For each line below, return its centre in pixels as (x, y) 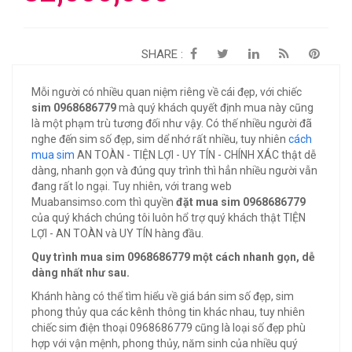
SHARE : (162, 54)
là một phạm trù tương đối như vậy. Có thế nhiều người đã (172, 123)
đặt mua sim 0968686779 (241, 202)
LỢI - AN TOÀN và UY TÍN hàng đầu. (117, 233)
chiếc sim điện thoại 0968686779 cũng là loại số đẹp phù (169, 328)
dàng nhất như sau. (82, 273)
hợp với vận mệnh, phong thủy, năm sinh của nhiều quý (165, 343)
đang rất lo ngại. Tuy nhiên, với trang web (132, 186)
